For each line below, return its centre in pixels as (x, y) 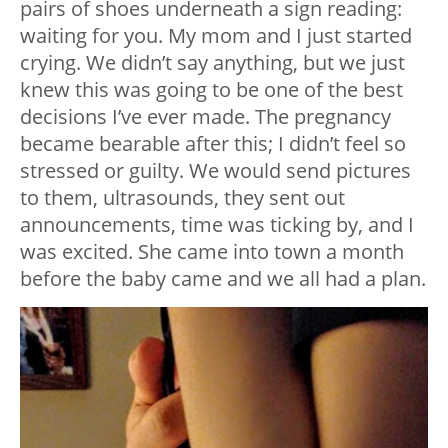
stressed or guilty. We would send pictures (215, 171)
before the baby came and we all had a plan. (223, 279)
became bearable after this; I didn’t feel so (213, 144)
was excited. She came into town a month (212, 252)
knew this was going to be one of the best (211, 90)
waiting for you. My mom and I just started (216, 36)
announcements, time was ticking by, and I (217, 225)
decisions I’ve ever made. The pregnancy (205, 117)
